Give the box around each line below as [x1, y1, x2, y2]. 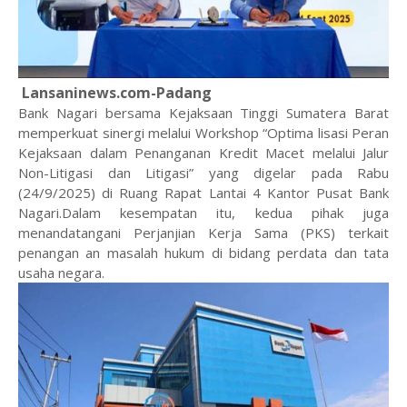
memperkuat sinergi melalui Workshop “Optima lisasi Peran [18, 123, 389, 142]
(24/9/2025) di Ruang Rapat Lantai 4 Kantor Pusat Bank [18, 183, 389, 202]
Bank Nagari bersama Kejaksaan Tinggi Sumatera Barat [18, 103, 389, 122]
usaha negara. [18, 263, 104, 282]
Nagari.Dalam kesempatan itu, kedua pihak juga [18, 203, 389, 222]
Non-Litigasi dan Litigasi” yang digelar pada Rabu [18, 163, 389, 182]
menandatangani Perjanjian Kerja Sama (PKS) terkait [18, 223, 389, 242]
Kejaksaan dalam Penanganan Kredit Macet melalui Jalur [18, 143, 389, 162]
